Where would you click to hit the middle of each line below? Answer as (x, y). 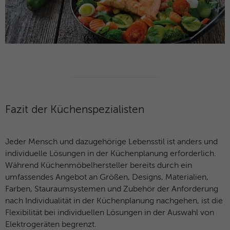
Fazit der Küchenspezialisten (75, 110)
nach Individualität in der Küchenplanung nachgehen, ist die (114, 202)
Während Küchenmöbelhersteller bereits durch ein (99, 166)
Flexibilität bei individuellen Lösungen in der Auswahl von (110, 213)
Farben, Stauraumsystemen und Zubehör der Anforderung (112, 190)
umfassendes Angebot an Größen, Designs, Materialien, (107, 178)
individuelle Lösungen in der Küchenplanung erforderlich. (111, 154)
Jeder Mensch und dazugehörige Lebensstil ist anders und (111, 142)
